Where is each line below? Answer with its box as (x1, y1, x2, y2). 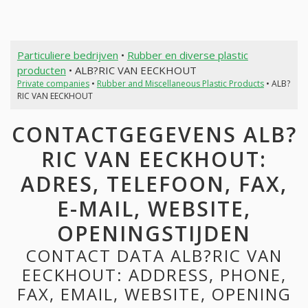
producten (16, 63, 66, 77)
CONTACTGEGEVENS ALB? (11, 120, 297, 149)
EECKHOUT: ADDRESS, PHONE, (21, 263, 287, 287)
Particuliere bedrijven (16, 47, 118, 62)
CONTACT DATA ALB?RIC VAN (25, 244, 283, 267)
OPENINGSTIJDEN (57, 219, 251, 248)
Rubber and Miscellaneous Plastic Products (96, 77, 264, 89)
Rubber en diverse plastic (126, 47, 248, 62)
